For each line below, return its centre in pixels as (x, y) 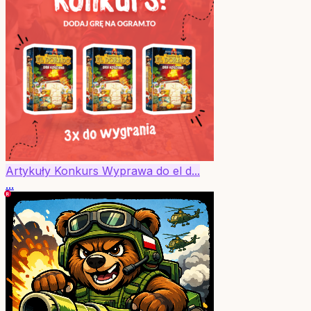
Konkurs (78, 171)
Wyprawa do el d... (151, 171)
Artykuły (30, 171)
